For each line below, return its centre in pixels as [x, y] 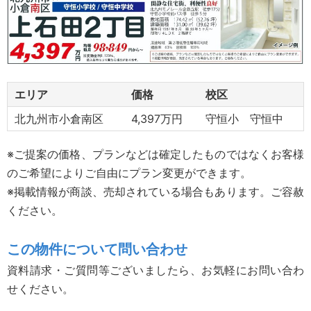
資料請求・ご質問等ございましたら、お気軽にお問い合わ [155, 270]
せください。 [40, 289]
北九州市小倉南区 [59, 119]
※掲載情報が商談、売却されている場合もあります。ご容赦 [155, 192]
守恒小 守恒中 [244, 119]
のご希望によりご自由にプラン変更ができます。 [129, 173]
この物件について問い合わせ [97, 249]
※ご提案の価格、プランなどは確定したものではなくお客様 [155, 154]
